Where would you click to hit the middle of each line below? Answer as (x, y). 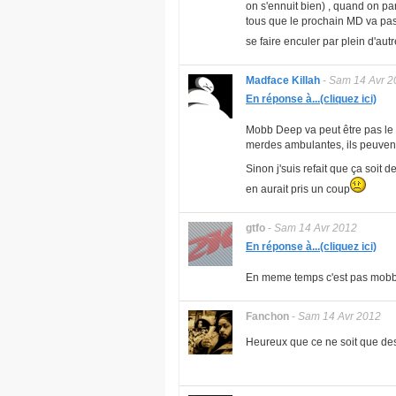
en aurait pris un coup (298, 189)
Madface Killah (283, 80)
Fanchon (267, 316)
